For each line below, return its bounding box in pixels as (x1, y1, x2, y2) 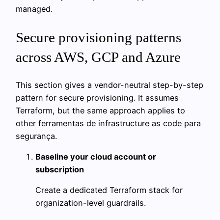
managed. (16, 4, 53, 14)
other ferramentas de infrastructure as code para (16, 118, 201, 128)
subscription (35, 165, 84, 175)
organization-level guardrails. (35, 198, 146, 208)
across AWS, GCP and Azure (16, 49, 181, 65)
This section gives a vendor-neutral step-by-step (16, 80, 203, 90)
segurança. (16, 131, 57, 141)
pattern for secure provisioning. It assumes (16, 92, 179, 103)
